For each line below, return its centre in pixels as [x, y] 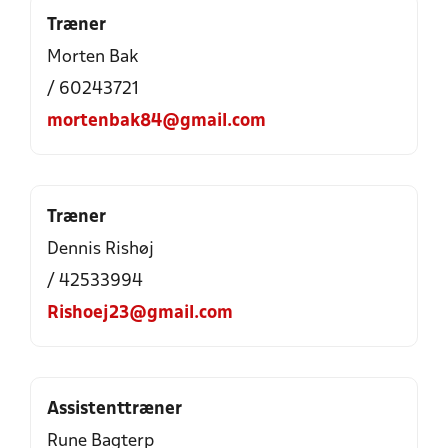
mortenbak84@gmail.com [156, 121]
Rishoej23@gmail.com [140, 313]
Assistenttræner [114, 409]
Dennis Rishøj [100, 249]
